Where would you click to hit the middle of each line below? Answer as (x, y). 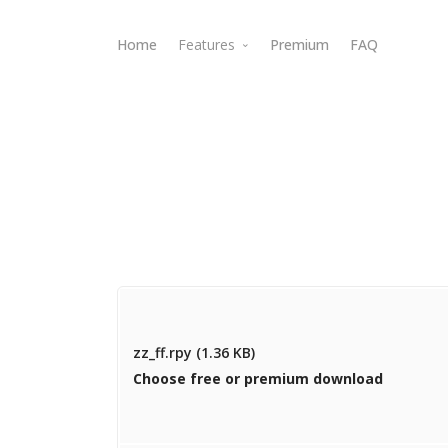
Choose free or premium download (258, 378)
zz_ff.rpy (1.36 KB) (194, 352)
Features (209, 44)
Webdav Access (255, 108)
